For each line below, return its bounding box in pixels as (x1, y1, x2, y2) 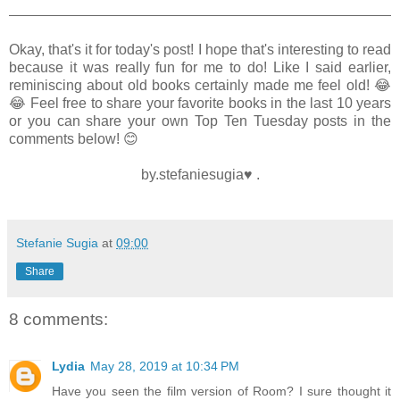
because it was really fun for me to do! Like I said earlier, (9, 60, 391, 76)
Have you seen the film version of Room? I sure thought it (52, 383, 391, 398)
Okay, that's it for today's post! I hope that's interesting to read (9, 42, 391, 58)
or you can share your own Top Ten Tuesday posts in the (9, 113, 391, 129)
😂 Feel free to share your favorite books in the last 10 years (9, 96, 391, 112)
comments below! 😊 (9, 131, 138, 147)
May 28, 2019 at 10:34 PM (90, 358, 239, 373)
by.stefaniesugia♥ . (140, 167, 260, 183)
